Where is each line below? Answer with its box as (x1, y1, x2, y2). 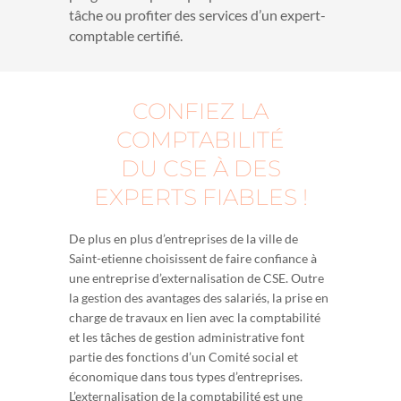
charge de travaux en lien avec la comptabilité (69, 310, 321, 326)
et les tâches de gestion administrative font (69, 329, 305, 346)
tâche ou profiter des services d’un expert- (69, 6, 327, 24)
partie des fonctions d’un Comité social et (69, 349, 299, 365)
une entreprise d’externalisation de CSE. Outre (69, 270, 325, 286)
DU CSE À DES (120, 155, 281, 183)
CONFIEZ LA (132, 98, 269, 125)
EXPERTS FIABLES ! (93, 183, 308, 211)
